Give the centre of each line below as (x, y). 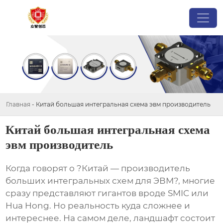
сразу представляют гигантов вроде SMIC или (107, 193)
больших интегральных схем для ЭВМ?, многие (111, 181)
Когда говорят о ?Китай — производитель (98, 168)
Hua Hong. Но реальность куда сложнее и (98, 206)
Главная (18, 104)
